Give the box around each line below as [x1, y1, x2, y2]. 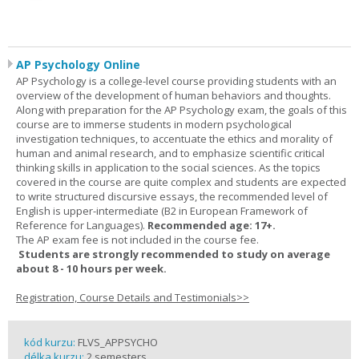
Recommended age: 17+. [147, 218, 276, 232]
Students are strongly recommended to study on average [16, 247, 330, 261]
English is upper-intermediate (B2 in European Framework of [16, 204, 308, 218]
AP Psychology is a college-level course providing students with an [16, 74, 337, 88]
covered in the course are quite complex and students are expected [16, 175, 346, 189]
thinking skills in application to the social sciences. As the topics [16, 160, 321, 175]
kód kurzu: [24, 335, 78, 349]
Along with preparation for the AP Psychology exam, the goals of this [16, 103, 347, 117]
